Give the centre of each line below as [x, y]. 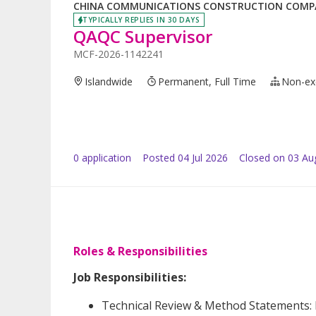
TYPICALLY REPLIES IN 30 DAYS [141, 19]
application [105, 157]
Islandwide [109, 81]
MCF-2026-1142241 [119, 54]
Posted [159, 157]
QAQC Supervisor [143, 36]
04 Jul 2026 [203, 157]
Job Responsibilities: [130, 277]
